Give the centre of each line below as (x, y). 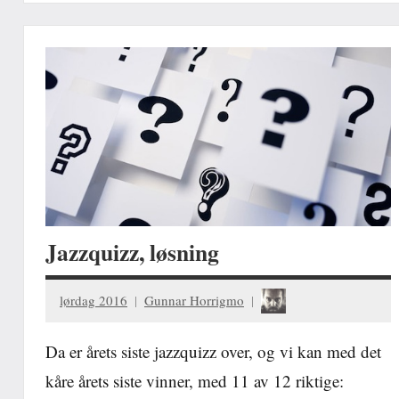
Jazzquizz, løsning (132, 252)
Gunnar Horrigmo (194, 300)
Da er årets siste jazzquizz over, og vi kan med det (213, 351)
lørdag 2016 (94, 300)
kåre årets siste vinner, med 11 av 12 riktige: (195, 380)
